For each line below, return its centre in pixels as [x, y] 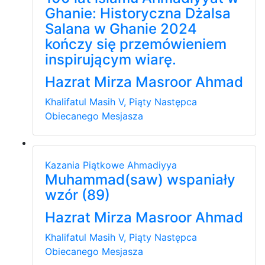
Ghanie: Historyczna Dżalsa [138, 13]
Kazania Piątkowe [86, 165]
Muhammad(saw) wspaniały [140, 179]
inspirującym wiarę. [111, 59]
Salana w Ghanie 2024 [121, 28]
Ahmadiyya [152, 165]
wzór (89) [77, 195]
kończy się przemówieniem [136, 44]
